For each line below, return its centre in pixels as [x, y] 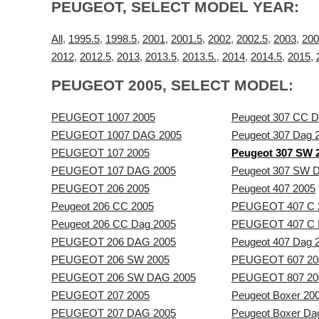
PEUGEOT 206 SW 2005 [110, 260]
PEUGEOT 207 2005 [100, 295]
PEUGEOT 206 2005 [100, 188]
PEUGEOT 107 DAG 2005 [114, 171]
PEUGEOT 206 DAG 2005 [114, 242]
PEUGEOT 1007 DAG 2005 [116, 135]
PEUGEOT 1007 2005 [103, 117]
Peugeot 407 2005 [273, 188]
